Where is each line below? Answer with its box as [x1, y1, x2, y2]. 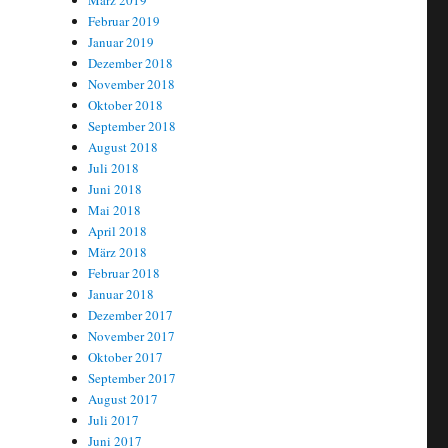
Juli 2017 [88, 411, 140, 430]
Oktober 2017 [88, 348, 164, 367]
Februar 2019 [88, 12, 161, 31]
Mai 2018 [88, 201, 142, 220]
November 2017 [88, 327, 176, 346]
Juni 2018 [88, 180, 143, 199]
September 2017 [88, 369, 177, 388]
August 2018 [88, 138, 159, 157]
